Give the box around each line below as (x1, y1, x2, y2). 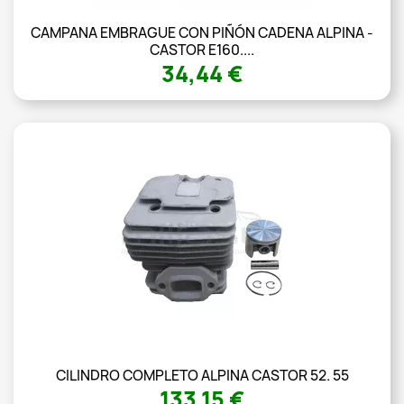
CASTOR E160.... (150, 41, 254, 60)
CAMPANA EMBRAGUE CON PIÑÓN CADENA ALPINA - (31, 23, 373, 43)
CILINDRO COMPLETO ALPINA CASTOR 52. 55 (55, 366, 349, 386)
